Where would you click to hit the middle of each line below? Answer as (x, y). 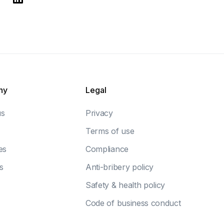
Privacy (99, 113)
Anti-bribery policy (119, 167)
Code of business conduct (133, 203)
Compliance (107, 149)
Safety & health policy (125, 185)
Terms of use (110, 131)
